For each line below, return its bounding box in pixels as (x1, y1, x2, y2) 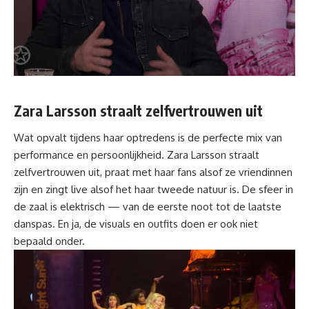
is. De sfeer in (227, 183, 293, 197)
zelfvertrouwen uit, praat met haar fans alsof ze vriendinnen (14, 166, 292, 179)
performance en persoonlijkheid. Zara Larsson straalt (14, 148, 259, 162)
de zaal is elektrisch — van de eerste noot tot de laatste (14, 200, 281, 214)
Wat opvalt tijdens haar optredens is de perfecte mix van (14, 131, 282, 145)
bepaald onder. (14, 235, 85, 248)
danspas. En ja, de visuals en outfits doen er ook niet (14, 217, 258, 231)
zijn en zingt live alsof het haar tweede (14, 183, 197, 197)
